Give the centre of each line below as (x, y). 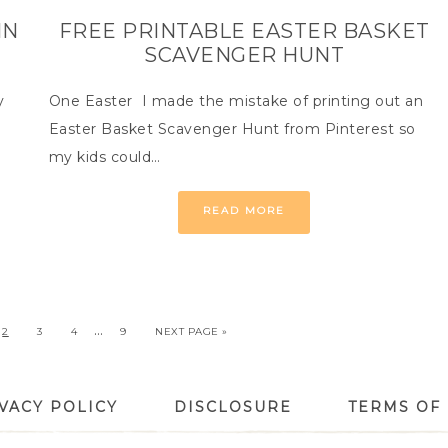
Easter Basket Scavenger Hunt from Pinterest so (232, 129)
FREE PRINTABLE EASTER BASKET (244, 31)
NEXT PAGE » (191, 331)
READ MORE (244, 210)
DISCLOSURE (233, 407)
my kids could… (104, 157)
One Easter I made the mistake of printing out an (235, 101)
